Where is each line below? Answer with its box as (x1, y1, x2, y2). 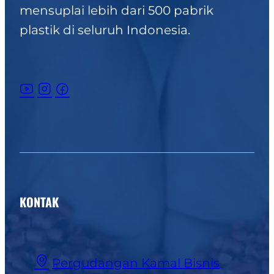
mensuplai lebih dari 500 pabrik (20, 3, 213, 18)
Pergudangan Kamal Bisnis (52, 256, 220, 271)
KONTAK (20, 193, 59, 212)
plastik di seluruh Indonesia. (20, 23, 190, 38)
